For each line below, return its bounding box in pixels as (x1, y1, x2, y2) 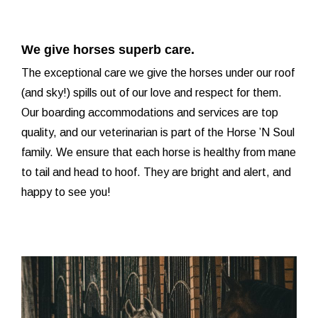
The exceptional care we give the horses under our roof (21, 67, 295, 79)
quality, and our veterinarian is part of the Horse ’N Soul (21, 126, 295, 139)
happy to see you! (21, 186, 111, 199)
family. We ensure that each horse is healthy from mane (21, 146, 296, 159)
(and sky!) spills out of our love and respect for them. (21, 87, 282, 99)
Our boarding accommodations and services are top (21, 106, 278, 119)
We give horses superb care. (21, 43, 194, 57)
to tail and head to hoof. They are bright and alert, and (21, 166, 291, 179)
